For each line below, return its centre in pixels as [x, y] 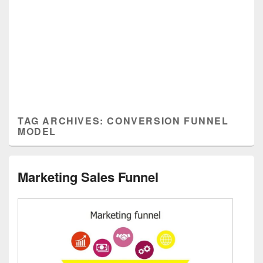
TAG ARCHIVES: [63, 121]
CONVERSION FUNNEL [168, 121]
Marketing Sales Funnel [88, 177]
